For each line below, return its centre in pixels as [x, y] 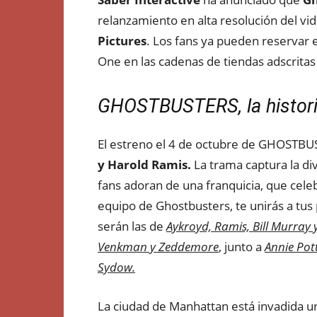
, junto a [242, 247]
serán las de [132, 226]
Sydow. [116, 267]
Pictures [122, 41]
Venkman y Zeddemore [158, 247]
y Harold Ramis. [146, 165]
